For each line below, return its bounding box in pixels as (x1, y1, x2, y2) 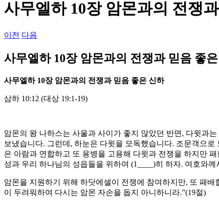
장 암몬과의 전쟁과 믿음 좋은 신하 (45, 76, 164, 85)
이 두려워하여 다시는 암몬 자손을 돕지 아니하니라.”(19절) (4, 188, 206, 197)
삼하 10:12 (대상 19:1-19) (4, 94, 88, 103)
